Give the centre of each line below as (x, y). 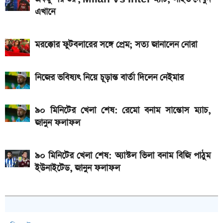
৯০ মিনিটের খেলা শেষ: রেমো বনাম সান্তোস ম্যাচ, (123, 111)
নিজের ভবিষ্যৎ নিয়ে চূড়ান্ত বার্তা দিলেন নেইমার (109, 78)
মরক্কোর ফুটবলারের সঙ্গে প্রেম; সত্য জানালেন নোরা (116, 45)
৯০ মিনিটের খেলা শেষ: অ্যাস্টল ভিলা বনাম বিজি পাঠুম (123, 156)
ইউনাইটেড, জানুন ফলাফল (77, 168)
